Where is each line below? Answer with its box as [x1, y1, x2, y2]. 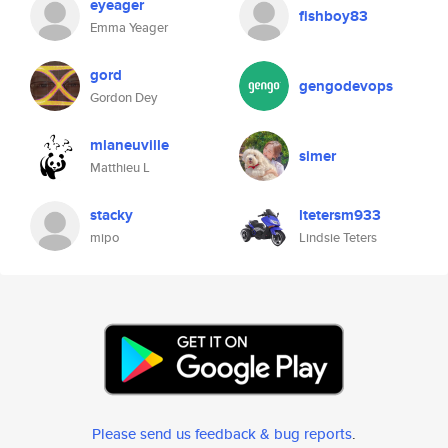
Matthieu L [90, 158, 150, 177]
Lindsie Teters [299, 228, 377, 247]
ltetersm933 [299, 204, 381, 226]
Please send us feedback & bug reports [92, 423, 352, 444]
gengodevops [299, 75, 393, 97]
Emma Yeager [90, 18, 168, 37]
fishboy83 [299, 5, 368, 27]
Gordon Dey [90, 88, 157, 107]
